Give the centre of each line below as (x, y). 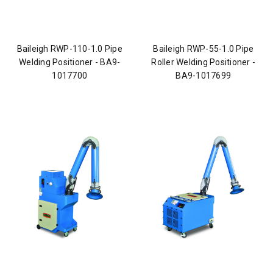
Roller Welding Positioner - (204, 62)
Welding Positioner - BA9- (70, 62)
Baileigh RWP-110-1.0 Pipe (69, 48)
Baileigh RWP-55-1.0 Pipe (204, 48)
